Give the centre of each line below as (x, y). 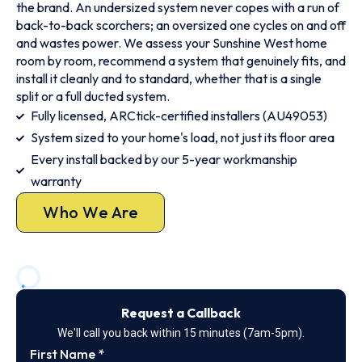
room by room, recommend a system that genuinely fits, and (181, 61)
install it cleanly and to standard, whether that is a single (169, 78)
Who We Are (90, 212)
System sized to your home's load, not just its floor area (182, 137)
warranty (56, 181)
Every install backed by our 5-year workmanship (164, 159)
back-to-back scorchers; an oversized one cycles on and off (181, 25)
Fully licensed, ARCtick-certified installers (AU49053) (179, 116)
